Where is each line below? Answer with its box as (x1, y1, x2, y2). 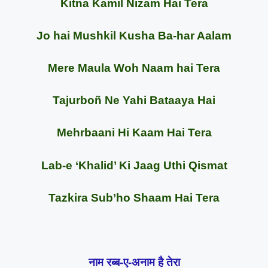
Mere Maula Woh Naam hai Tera (48, 62, 220, 74)
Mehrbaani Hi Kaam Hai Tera (56, 126, 212, 139)
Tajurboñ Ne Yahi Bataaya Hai (53, 94, 215, 107)
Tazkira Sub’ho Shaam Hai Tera (48, 191, 220, 204)
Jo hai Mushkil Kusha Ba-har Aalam (36, 29, 232, 42)
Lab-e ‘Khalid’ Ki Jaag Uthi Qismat (41, 159, 227, 172)
